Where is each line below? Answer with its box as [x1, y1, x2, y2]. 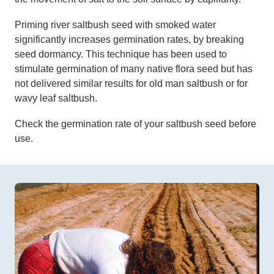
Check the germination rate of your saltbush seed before [15, 119, 256, 129]
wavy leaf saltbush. [15, 93, 97, 103]
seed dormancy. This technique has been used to [15, 49, 227, 59]
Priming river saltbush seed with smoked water [15, 20, 216, 30]
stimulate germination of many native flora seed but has [15, 64, 253, 74]
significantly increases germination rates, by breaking [15, 34, 244, 45]
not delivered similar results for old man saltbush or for [15, 78, 248, 89]
